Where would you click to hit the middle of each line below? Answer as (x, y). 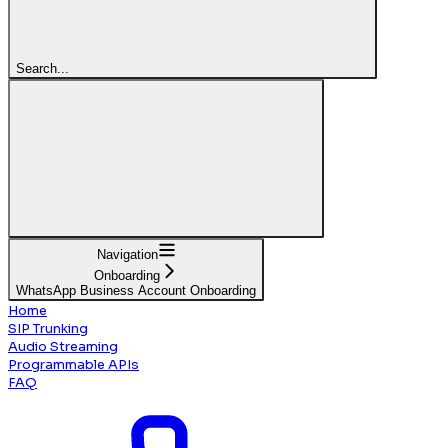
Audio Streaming (63, 346)
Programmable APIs (73, 364)
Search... (42, 68)
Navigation (127, 254)
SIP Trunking (48, 328)
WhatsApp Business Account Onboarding (136, 290)
